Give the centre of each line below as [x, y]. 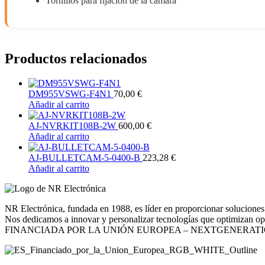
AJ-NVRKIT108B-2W [73, 126]
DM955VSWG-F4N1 [71, 94]
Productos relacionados [76, 58]
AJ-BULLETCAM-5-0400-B [85, 158]
